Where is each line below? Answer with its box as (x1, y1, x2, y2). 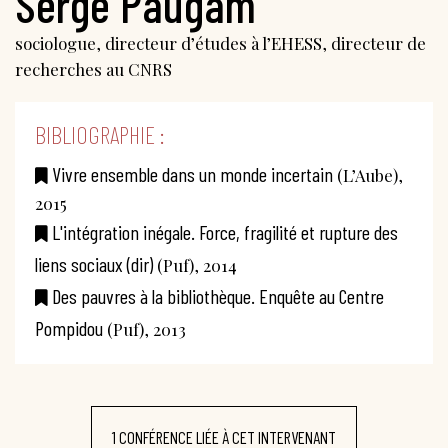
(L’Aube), (333, 163, 403, 186)
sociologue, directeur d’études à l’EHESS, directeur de (15, 31, 426, 54)
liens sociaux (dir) (35, 251, 153, 276)
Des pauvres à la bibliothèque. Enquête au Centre (52, 283, 384, 308)
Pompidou (35, 315, 103, 340)
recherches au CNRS (15, 57, 172, 80)
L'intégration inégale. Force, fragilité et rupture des (52, 219, 398, 244)
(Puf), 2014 (153, 253, 237, 276)
